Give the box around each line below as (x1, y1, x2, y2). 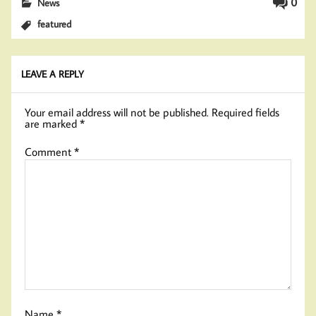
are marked (25, 116, 80, 131)
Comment (25, 145, 75, 159)
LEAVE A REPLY (21, 67, 85, 81)
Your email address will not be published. (25, 105, 209, 120)
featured (37, 17, 72, 31)
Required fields (212, 105, 280, 120)
